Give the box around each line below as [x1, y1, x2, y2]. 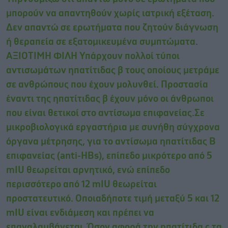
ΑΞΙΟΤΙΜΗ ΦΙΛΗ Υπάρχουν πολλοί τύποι [6, 51, 180, 62]
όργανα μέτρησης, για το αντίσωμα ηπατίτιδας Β [6, 137, 216, 147]
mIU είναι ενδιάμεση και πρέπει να [6, 208, 154, 218]
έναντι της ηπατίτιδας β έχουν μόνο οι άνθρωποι [6, 94, 214, 104]
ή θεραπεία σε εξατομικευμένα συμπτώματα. [6, 37, 198, 47]
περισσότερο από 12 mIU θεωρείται [6, 180, 157, 190]
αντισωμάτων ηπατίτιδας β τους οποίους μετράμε [6, 66, 219, 76]
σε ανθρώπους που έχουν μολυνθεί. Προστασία [6, 80, 208, 90]
